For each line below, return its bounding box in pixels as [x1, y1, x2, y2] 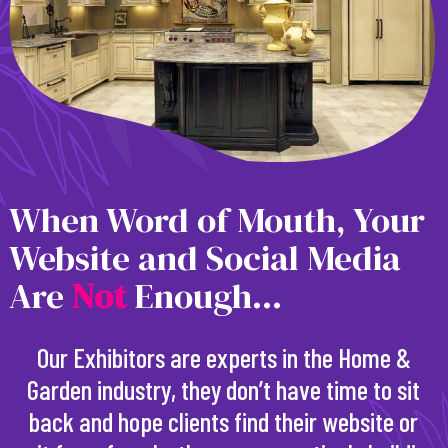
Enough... [125, 272, 282, 321]
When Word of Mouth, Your [8, 196, 425, 245]
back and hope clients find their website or [29, 405, 419, 438]
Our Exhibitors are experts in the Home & [36, 341, 411, 374]
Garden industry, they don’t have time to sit [27, 373, 421, 406]
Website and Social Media [8, 234, 401, 283]
